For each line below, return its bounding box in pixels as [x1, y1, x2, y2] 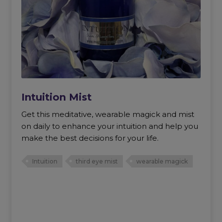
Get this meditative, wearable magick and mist [21, 109, 194, 119]
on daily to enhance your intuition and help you [21, 121, 198, 131]
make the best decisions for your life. [21, 133, 159, 143]
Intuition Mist [21, 91, 92, 103]
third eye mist [75, 157, 118, 165]
